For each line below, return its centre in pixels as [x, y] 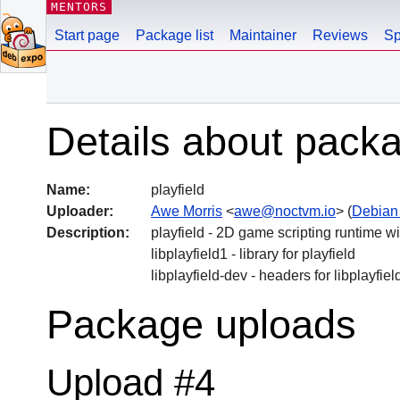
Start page [87, 35]
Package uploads [201, 324]
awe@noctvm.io [285, 211]
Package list [175, 35]
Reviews [340, 35]
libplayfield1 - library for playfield [253, 254]
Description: [88, 232]
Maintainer [263, 35]
